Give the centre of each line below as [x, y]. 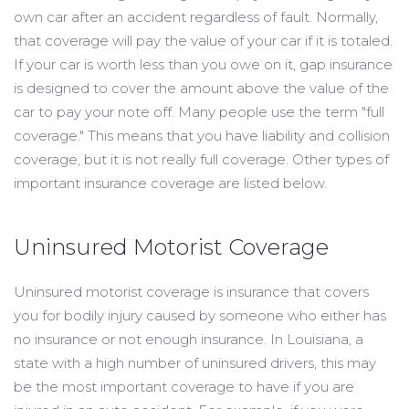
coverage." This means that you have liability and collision [202, 136]
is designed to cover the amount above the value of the [201, 88]
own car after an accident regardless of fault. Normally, [196, 17]
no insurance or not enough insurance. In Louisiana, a [189, 339]
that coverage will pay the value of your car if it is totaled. [203, 41]
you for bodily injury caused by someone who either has [200, 315]
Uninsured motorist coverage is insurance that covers [191, 292]
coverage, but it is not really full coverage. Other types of [201, 159]
